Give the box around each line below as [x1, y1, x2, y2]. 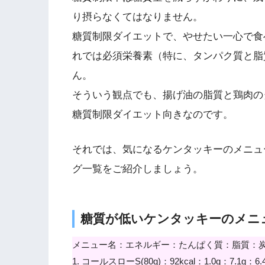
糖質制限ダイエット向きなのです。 [72, 109, 233, 121]
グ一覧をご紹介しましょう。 [72, 163, 203, 174]
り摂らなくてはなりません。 [72, 11, 203, 23]
